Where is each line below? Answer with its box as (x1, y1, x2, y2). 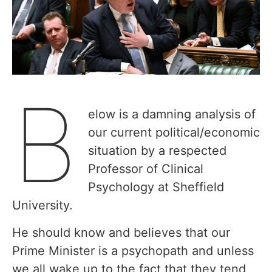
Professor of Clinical (87, 161, 203, 177)
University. (12, 198, 73, 213)
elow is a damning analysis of (87, 107, 256, 122)
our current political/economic (87, 125, 260, 140)
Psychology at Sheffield (87, 180, 224, 195)
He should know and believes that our (12, 225, 230, 240)
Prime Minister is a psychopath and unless (12, 243, 254, 258)
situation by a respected (87, 143, 226, 158)
